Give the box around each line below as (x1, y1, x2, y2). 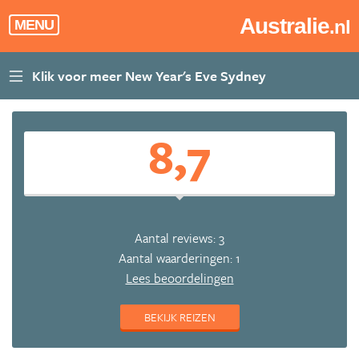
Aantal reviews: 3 (135, 228, 224, 248)
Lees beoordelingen (125, 268, 234, 288)
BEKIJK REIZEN (143, 309, 216, 325)
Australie (239, 14, 329, 38)
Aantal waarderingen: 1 (119, 248, 240, 268)
